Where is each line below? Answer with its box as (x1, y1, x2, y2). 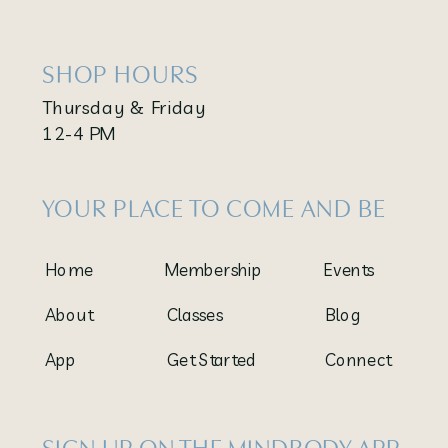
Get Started (166, 348, 257, 370)
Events (323, 258, 374, 280)
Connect (324, 348, 391, 370)
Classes (166, 303, 223, 325)
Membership (163, 258, 262, 280)
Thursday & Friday (42, 95, 207, 118)
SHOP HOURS (42, 60, 199, 89)
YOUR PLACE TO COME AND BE (42, 194, 388, 223)
